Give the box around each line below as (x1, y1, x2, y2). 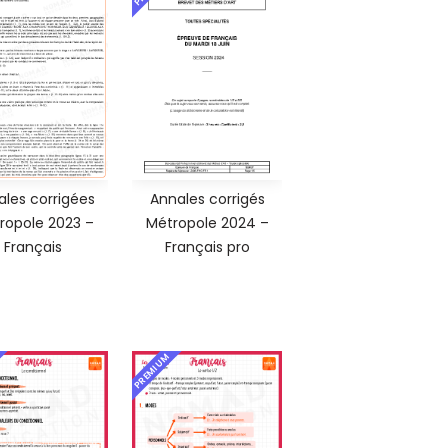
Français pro (164, 237, 250, 258)
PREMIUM (131, 350, 173, 392)
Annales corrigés (149, 189, 265, 210)
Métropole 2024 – (145, 213, 269, 234)
